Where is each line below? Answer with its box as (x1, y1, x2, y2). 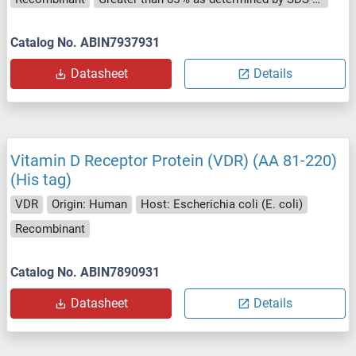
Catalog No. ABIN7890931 (10, 265, 160, 281)
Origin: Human (52, 197, 127, 212)
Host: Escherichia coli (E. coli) (141, 197, 303, 212)
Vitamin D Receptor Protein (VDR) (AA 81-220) (10, 151, 337, 171)
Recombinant (15, 221, 85, 236)
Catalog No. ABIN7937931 (10, 35, 160, 51)
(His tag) (10, 170, 72, 190)
